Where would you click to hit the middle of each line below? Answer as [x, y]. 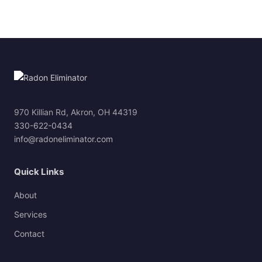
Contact [29, 234]
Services [30, 215]
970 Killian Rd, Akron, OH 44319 [76, 112]
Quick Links [39, 172]
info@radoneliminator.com [63, 139]
